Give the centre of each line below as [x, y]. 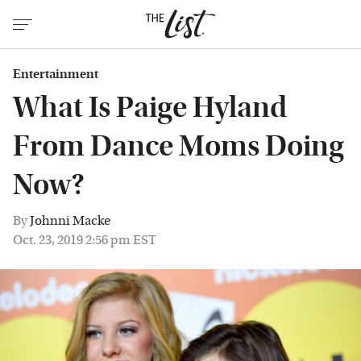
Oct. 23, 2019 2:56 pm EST [85, 240]
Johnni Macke [70, 220]
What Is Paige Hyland [150, 108]
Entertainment [56, 74]
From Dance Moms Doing [178, 146]
